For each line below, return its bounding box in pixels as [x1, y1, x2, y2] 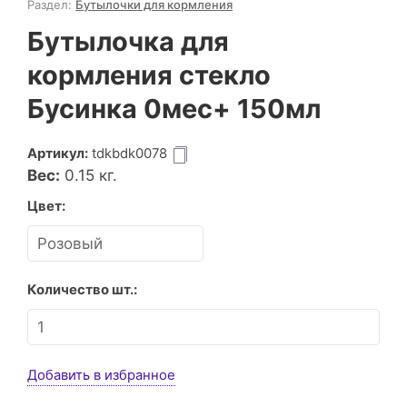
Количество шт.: [27, 281, 137, 298]
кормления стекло [27, 59, 271, 91]
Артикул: [27, 145, 88, 162]
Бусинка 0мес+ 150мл [27, 93, 321, 124]
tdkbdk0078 [92, 145, 167, 162]
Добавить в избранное [27, 366, 175, 383]
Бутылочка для [27, 25, 229, 57]
